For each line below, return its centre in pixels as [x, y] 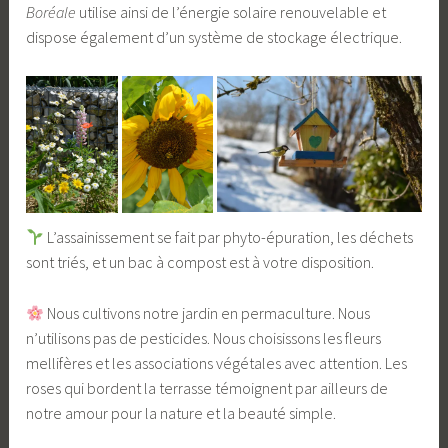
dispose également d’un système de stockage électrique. [214, 37]
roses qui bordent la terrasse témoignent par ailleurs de [207, 387]
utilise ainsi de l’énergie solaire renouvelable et [231, 12]
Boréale [51, 12]
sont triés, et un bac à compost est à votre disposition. [200, 262]
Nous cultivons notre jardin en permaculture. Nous [207, 312]
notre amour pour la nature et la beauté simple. [181, 412]
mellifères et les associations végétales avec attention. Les [217, 362]
